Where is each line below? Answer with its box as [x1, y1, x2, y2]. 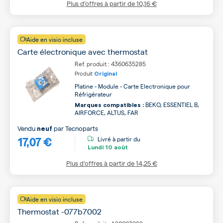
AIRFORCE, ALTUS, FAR [75, 109, 138, 116]
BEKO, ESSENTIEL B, [144, 101, 199, 109]
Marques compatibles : [75, 102, 144, 108]
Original [94, 71, 117, 77]
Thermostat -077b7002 [17, 206, 102, 217]
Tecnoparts [65, 124, 98, 132]
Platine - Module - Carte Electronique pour [75, 82, 190, 90]
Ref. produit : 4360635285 [75, 60, 146, 68]
